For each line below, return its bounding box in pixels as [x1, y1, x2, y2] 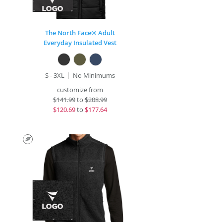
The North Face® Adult [45, 28, 115, 37]
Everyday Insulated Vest [43, 38, 116, 47]
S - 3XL [45, 71, 64, 80]
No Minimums [72, 71, 115, 80]
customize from [56, 85, 103, 94]
